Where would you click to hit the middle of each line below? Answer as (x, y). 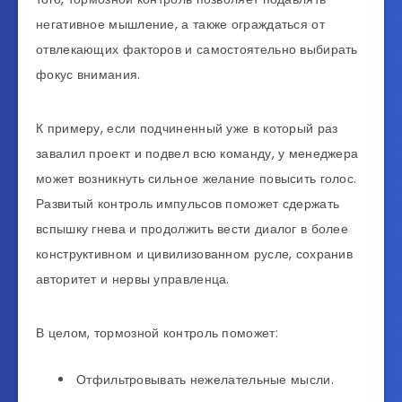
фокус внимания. (88, 75)
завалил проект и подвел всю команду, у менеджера (197, 154)
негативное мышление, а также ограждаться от (180, 25)
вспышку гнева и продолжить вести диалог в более (192, 229)
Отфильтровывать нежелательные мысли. (205, 380)
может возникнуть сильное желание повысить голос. (197, 179)
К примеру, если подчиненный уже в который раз (187, 129)
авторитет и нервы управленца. (135, 280)
